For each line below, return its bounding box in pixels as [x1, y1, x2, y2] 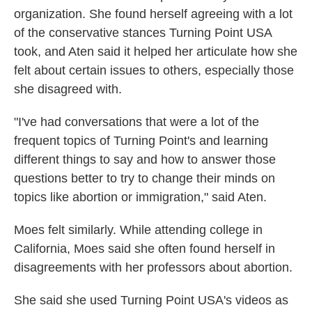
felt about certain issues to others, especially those [14, 63, 294, 77]
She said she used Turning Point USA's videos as [14, 293, 288, 307]
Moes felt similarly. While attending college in [14, 223, 263, 237]
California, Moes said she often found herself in [14, 242, 275, 256]
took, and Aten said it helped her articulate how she [14, 45, 297, 58]
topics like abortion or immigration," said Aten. [14, 190, 267, 204]
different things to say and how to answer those [14, 153, 276, 166]
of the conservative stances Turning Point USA [14, 26, 272, 40]
